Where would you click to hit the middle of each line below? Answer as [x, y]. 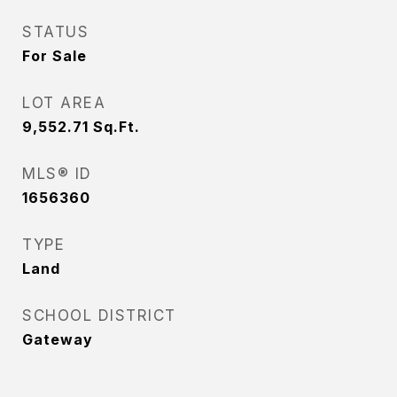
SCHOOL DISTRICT [99, 315]
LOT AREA [64, 103]
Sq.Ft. [117, 127]
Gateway [58, 339]
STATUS [55, 32]
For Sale [54, 56]
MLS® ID [57, 174]
